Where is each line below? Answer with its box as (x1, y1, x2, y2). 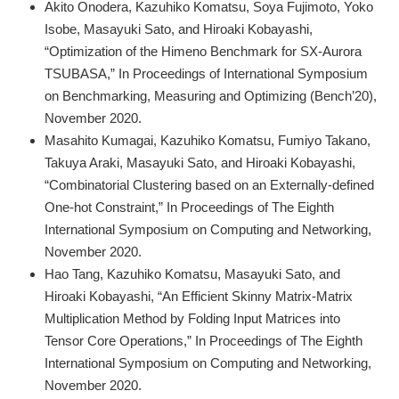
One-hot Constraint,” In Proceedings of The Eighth (45, 199, 334, 215)
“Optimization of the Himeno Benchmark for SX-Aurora (45, 43, 362, 59)
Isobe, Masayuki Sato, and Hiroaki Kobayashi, (45, 20, 313, 37)
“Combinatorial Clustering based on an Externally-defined (45, 176, 374, 192)
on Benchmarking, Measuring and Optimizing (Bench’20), (45, 87, 377, 103)
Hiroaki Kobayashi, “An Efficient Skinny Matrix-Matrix (45, 288, 353, 304)
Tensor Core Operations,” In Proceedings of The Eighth (45, 332, 362, 348)
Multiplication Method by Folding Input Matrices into (45, 310, 340, 326)
